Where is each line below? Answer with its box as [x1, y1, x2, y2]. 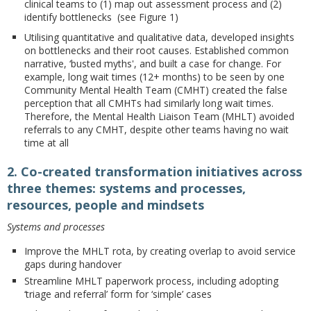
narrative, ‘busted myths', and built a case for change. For [24, 57, 281, 70]
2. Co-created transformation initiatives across [7, 163, 302, 180]
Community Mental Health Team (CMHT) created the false [24, 83, 287, 96]
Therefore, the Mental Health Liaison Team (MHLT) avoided [24, 110, 294, 123]
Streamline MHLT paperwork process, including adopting [24, 274, 278, 287]
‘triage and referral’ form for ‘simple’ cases [24, 287, 212, 301]
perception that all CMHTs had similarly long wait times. [24, 96, 274, 110]
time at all [24, 136, 69, 149]
